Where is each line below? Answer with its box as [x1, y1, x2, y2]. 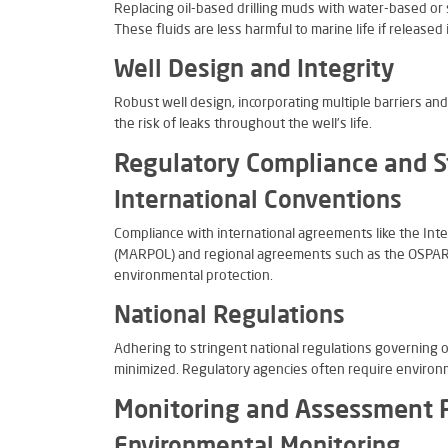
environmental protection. [114, 269, 273, 283]
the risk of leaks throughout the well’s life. [114, 117, 372, 131]
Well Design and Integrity [114, 59, 394, 83]
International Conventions [114, 190, 402, 214]
